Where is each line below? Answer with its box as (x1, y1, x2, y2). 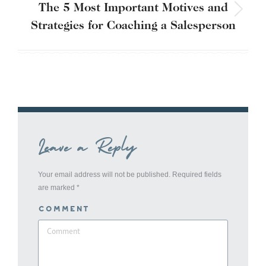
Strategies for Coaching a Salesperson (30, 20, 236, 32)
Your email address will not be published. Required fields (38, 170, 221, 179)
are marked (38, 183, 77, 192)
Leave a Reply (38, 132, 137, 160)
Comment (38, 203, 90, 214)
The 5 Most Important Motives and (38, 2, 228, 14)
